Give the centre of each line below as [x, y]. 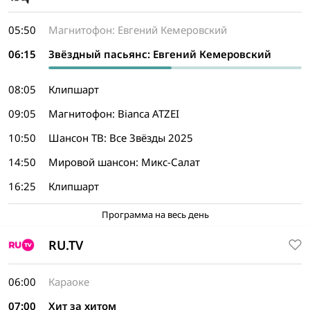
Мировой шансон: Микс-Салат [124, 162]
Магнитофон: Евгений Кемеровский [138, 30]
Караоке [69, 282]
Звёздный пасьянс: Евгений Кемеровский [160, 54]
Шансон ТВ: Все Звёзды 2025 [121, 138]
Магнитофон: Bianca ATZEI [114, 113]
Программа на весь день [155, 215]
